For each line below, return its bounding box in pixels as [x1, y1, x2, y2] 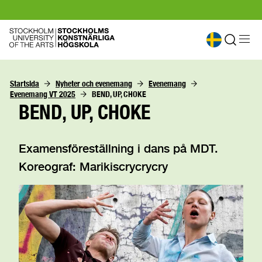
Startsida [10, 79, 39, 88]
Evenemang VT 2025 [10, 89, 75, 99]
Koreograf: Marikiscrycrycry [19, 160, 168, 173]
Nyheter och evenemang [56, 79, 132, 88]
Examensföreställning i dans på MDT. [19, 142, 218, 155]
